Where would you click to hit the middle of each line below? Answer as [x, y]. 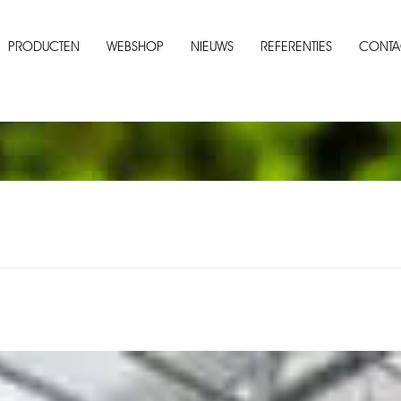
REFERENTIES [297, 46]
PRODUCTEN [44, 46]
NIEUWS [213, 46]
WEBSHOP [136, 46]
